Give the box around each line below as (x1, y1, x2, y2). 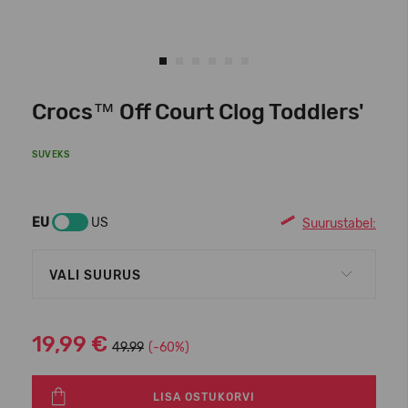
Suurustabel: (302, 215, 376, 231)
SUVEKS (32, 149, 69, 160)
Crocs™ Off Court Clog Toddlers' (32, 99, 364, 125)
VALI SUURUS (49, 268, 141, 283)
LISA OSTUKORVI (153, 391, 255, 403)
